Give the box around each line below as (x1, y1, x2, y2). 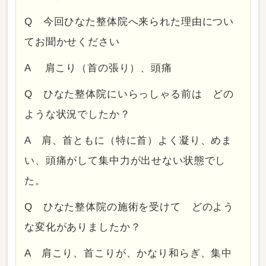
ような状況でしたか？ (24, 109, 131, 121)
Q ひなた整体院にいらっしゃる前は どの (24, 88, 235, 100)
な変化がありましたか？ (24, 221, 141, 233)
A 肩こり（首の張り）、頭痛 (24, 62, 172, 74)
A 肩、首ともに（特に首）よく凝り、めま (24, 135, 233, 147)
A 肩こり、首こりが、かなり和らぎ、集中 (24, 248, 233, 259)
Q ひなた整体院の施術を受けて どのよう (24, 201, 235, 213)
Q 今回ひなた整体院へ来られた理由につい (24, 16, 235, 28)
